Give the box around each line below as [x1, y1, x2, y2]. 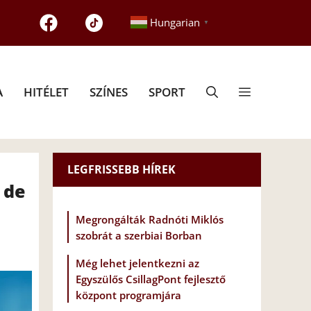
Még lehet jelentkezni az [76, 256, 199, 271]
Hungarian [149, 15, 200, 30]
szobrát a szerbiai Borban [76, 228, 202, 243]
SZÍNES [90, 83, 128, 100]
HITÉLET [24, 83, 69, 100]
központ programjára [76, 288, 181, 303]
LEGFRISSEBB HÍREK [67, 161, 176, 177]
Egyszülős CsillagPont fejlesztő [76, 272, 226, 287]
